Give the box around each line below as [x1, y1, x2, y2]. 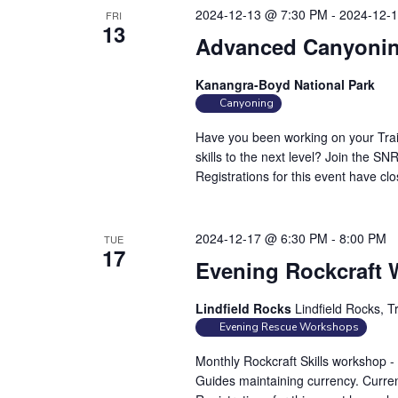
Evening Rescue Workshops [219, 320, 359, 335]
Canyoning [219, 96, 274, 111]
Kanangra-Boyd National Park [195, 76, 375, 94]
